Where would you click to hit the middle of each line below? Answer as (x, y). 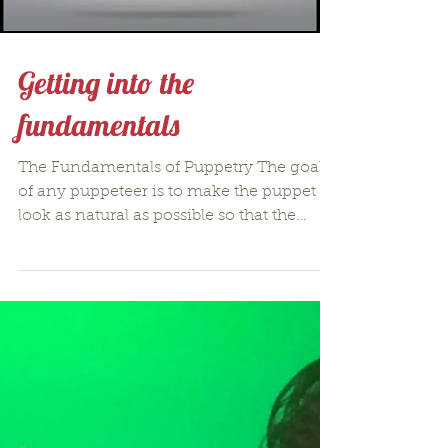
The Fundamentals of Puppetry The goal (170, 168)
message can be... (85, 240)
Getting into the (106, 83)
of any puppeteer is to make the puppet (167, 192)
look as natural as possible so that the (157, 216)
